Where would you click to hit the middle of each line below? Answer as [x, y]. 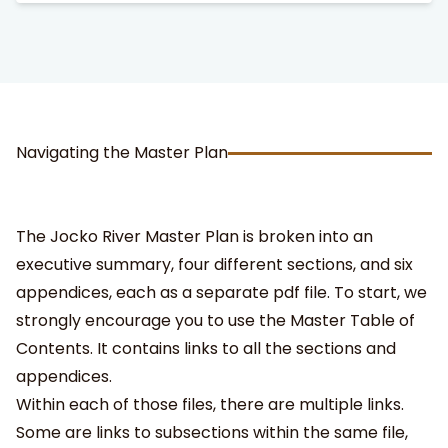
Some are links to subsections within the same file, [212, 432]
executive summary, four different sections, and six [214, 264]
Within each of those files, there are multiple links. [210, 404]
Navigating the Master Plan [122, 152]
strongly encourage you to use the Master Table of [215, 320]
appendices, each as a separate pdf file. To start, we [221, 292]
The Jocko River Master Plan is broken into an [194, 236]
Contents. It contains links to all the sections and [206, 348]
